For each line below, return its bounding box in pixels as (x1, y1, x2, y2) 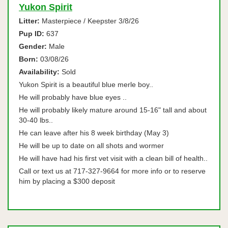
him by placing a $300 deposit (19, 177, 115, 185)
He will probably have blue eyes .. (19, 93, 129, 101)
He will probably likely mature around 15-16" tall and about (19, 106, 207, 114)
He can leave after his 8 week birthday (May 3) (19, 129, 169, 137)
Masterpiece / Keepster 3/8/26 (40, 17, 139, 25)
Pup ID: (19, 30, 44, 38)
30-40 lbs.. (19, 116, 57, 124)
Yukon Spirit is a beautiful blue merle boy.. (19, 80, 159, 89)
